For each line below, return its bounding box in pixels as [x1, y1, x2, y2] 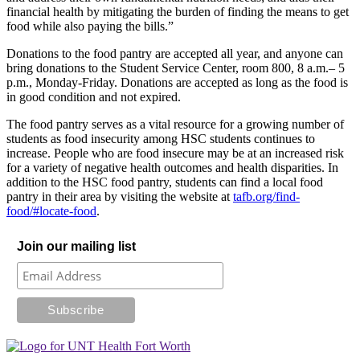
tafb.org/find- [233, 190, 300, 204]
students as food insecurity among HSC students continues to [6, 132, 315, 146]
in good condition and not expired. [6, 90, 181, 104]
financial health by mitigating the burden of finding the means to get [6, 5, 349, 19]
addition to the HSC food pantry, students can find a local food [6, 175, 323, 190]
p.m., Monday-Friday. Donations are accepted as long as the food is [6, 76, 348, 90]
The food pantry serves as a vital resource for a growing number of [6, 117, 344, 132]
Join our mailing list [16, 239, 136, 254]
